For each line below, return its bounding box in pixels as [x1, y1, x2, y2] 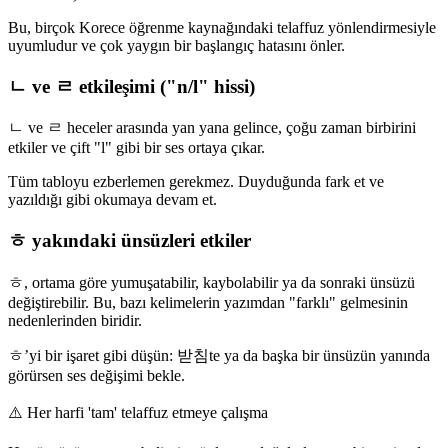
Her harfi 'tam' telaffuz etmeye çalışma [27, 403, 268, 421]
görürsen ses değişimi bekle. [8, 366, 185, 384]
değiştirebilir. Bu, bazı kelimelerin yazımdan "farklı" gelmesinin [8, 293, 408, 311]
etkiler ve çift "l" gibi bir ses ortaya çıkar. [8, 139, 265, 157]
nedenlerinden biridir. [8, 311, 142, 329]
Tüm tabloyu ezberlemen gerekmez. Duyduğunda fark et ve [8, 173, 384, 191]
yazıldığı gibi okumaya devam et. [8, 191, 217, 209]
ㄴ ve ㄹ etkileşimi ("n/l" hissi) [8, 75, 255, 97]
